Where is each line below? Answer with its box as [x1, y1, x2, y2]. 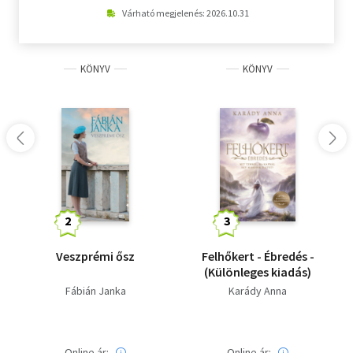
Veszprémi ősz [56, 248, 135, 265]
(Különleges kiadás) [204, 264, 311, 281]
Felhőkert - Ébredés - [201, 248, 314, 265]
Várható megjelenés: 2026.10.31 [121, 7, 249, 20]
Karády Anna [229, 284, 287, 299]
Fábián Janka [65, 284, 126, 299]
